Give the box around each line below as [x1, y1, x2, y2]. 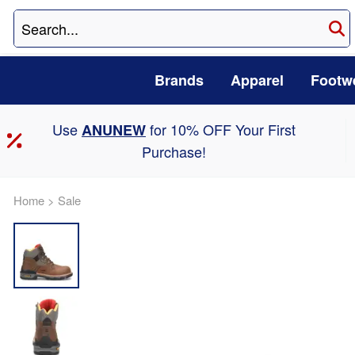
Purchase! [141, 141, 206, 162]
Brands [154, 70, 204, 91]
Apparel [230, 70, 284, 91]
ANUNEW [81, 120, 146, 141]
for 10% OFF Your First [145, 119, 296, 140]
